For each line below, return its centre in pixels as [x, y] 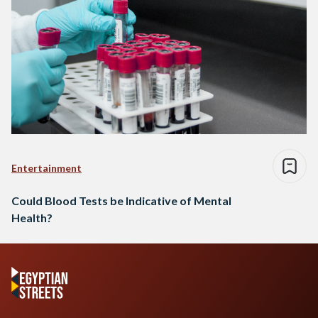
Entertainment [46, 168]
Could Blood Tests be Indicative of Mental [121, 200]
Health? [32, 217]
